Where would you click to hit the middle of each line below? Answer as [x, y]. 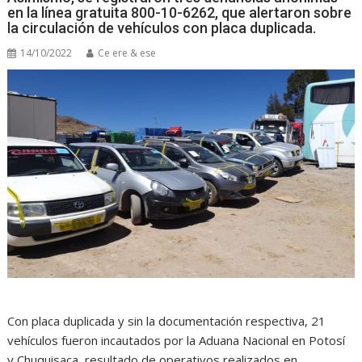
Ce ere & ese [127, 53]
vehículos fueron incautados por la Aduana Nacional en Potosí [177, 340]
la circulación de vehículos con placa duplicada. [162, 28]
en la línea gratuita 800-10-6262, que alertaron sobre [180, 13]
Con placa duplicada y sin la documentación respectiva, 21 [167, 320]
